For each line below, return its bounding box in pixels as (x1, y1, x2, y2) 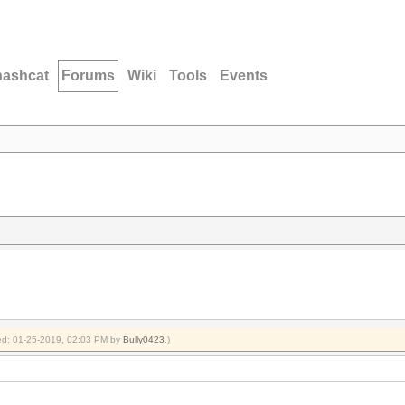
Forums (61, 68, 115, 83)
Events (220, 68, 268, 83)
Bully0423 (123, 334, 165, 344)
